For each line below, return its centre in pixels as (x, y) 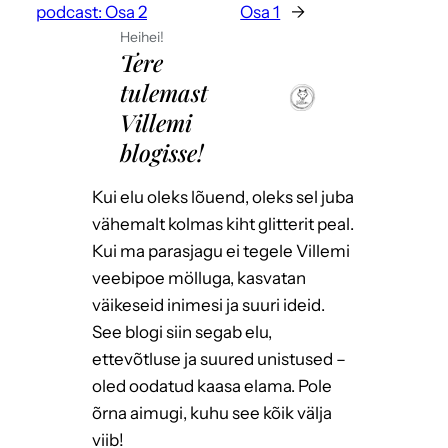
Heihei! (142, 37)
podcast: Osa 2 (91, 12)
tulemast (164, 93)
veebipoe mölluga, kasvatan (199, 278)
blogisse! (162, 153)
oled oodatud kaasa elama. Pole (212, 386)
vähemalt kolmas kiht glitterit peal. (223, 224)
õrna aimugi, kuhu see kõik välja (212, 413)
